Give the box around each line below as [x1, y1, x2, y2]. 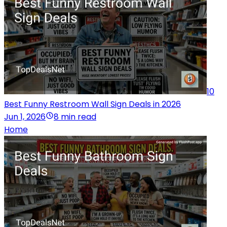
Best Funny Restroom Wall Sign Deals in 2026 [4, 98, 181, 110]
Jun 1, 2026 [4, 110, 46, 123]
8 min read [54, 110, 96, 123]
